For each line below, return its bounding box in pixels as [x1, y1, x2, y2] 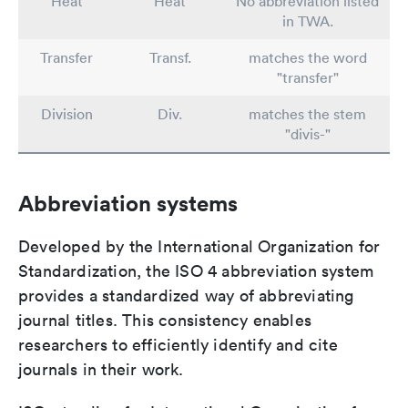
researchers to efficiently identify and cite [18, 334, 338, 356]
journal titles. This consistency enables [18, 310, 312, 331]
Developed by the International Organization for [18, 236, 381, 258]
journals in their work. [18, 359, 184, 381]
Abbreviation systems [18, 189, 238, 218]
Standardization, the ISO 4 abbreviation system [18, 260, 374, 282]
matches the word [248, 48, 367, 67]
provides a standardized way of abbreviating [18, 285, 354, 307]
